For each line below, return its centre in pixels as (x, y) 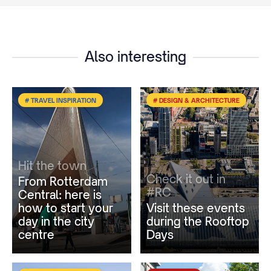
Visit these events (195, 207)
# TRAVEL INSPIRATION (60, 100)
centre (36, 234)
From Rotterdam (63, 181)
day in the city (56, 221)
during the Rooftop (198, 221)
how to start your (66, 207)
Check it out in (186, 178)
